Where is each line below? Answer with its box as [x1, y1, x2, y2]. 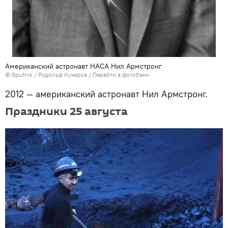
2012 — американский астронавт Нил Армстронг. [5, 88, 208, 100]
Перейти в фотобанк [93, 70, 149, 78]
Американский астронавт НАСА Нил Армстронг [5, 61, 162, 71]
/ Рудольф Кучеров [34, 70, 87, 78]
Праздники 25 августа [5, 103, 128, 119]
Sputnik [12, 70, 34, 78]
